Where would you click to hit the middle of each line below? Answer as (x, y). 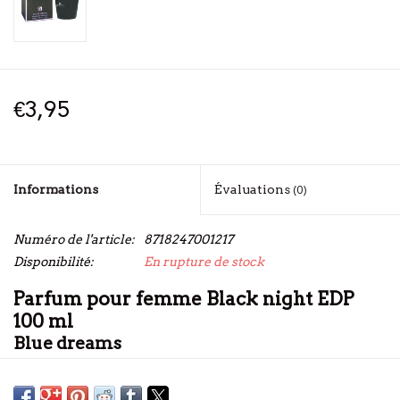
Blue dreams (67, 343)
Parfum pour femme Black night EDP (183, 299)
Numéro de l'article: (74, 240)
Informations (56, 190)
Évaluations (254, 190)
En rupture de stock (204, 262)
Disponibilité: (54, 262)
